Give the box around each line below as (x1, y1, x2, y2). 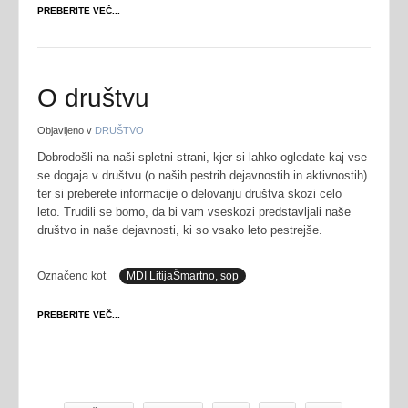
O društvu (37, 84, 149, 112)
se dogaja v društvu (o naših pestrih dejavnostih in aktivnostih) (37, 168, 367, 182)
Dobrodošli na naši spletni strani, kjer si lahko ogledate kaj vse (37, 150, 367, 164)
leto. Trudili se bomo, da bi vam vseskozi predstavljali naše (37, 205, 351, 219)
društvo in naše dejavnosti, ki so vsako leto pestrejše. (37, 223, 322, 237)
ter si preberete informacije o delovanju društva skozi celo (37, 187, 342, 200)
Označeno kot (37, 270, 106, 282)
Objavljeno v (37, 125, 92, 136)
